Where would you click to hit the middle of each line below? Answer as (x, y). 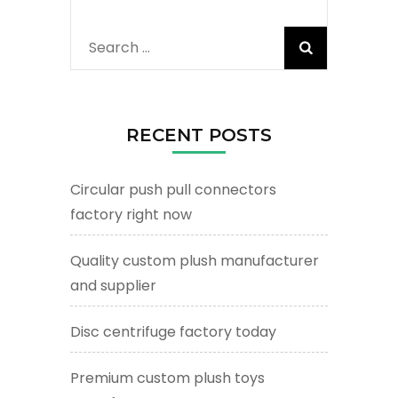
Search (114, 48)
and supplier (113, 286)
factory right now (131, 215)
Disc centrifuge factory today (173, 332)
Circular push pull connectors (173, 190)
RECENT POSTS (199, 135)
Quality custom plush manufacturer (195, 261)
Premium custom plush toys (167, 378)
